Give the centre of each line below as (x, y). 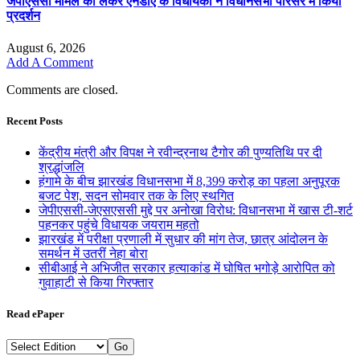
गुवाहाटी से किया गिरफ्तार (96, 283)
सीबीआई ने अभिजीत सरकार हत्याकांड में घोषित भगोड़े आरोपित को (187, 268)
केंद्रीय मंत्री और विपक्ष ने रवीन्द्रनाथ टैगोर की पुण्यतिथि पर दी (180, 153)
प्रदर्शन (23, 16)
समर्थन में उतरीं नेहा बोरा (93, 254)
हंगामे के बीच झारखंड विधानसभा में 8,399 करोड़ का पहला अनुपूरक (189, 182)
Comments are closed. (62, 89)
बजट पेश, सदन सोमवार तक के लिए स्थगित (136, 196)
